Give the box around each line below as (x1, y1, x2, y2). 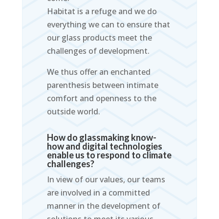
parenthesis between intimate (46, 80, 158, 91)
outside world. (46, 106, 100, 117)
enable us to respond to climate (46, 150, 172, 161)
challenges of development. (46, 45, 150, 57)
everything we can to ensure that (46, 19, 170, 30)
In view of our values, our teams (46, 174, 165, 185)
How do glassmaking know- (46, 132, 156, 143)
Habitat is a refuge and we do (46, 6, 157, 17)
